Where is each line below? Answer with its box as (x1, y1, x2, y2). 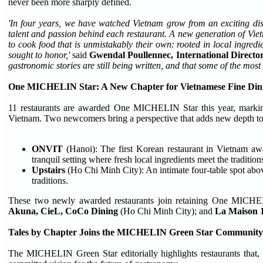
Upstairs (32, 165, 65, 176)
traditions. (32, 176, 68, 186)
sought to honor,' (8, 50, 70, 60)
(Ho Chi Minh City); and (118, 206, 215, 217)
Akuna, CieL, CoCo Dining (8, 206, 118, 217)
